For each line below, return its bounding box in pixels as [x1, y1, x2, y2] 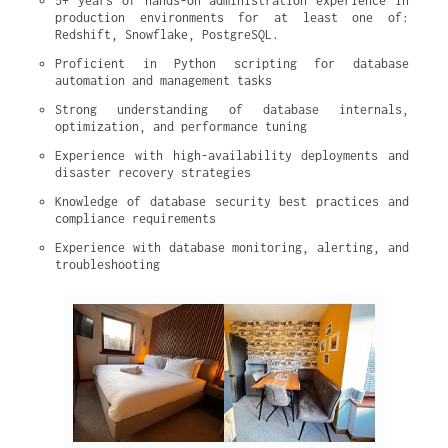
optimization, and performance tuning [55, 119, 307, 134]
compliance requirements [55, 211, 216, 226]
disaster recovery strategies [55, 165, 251, 180]
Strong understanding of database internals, [55, 102, 409, 117]
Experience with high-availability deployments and [55, 148, 409, 163]
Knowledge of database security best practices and [55, 194, 409, 209]
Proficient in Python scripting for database [55, 56, 409, 71]
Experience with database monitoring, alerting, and [55, 240, 409, 255]
